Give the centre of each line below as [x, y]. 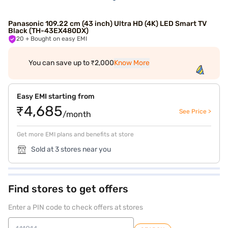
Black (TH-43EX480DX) [48, 31]
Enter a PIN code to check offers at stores [76, 207]
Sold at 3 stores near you [71, 149]
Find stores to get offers [68, 189]
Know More [132, 63]
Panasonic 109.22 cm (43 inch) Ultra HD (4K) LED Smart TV [107, 24]
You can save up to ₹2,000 [71, 63]
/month [77, 114]
